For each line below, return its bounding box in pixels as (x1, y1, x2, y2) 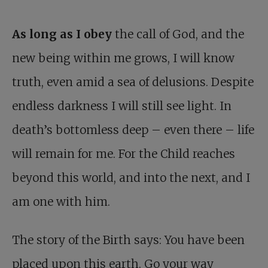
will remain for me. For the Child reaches (12, 147, 235, 162)
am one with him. (12, 194, 110, 209)
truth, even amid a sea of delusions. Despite (12, 75, 254, 90)
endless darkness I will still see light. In (12, 99, 232, 114)
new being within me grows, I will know (12, 51, 234, 66)
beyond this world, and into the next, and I (12, 170, 250, 185)
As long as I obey (12, 27, 115, 42)
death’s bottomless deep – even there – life (12, 123, 254, 138)
